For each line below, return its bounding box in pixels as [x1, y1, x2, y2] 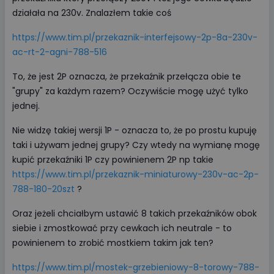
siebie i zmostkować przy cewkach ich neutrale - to [12, 222, 232, 234]
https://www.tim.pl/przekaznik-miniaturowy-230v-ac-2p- [12, 168, 259, 180]
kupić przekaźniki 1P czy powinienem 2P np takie [12, 154, 213, 166]
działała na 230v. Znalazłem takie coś [12, 7, 171, 19]
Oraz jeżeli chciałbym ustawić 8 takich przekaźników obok [12, 207, 257, 220]
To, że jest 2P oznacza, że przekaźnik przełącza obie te [12, 70, 241, 83]
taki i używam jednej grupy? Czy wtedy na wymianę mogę [12, 139, 260, 151]
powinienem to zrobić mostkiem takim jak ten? [12, 237, 213, 249]
